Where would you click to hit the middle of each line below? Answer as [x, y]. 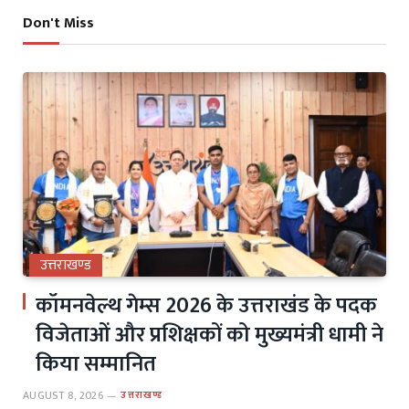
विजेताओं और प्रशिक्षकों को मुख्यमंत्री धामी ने [210, 335]
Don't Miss [58, 23]
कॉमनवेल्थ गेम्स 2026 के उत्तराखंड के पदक [206, 305]
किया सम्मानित [96, 364]
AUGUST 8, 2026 [63, 395]
